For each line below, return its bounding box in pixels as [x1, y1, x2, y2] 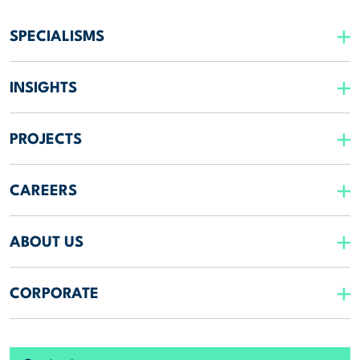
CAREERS [10, 184, 77, 199]
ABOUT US [10, 235, 84, 251]
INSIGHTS [10, 81, 77, 96]
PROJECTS [10, 133, 82, 148]
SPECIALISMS [10, 30, 104, 45]
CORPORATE [10, 287, 99, 302]
